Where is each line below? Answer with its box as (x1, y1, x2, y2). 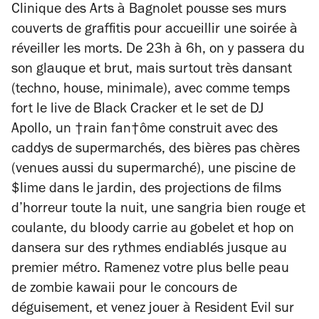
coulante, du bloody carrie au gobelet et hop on (11, 223, 294, 237)
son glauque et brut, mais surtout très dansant (11, 63, 292, 78)
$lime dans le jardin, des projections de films (11, 183, 281, 197)
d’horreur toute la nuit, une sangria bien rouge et (11, 203, 305, 217)
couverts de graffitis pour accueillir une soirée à (11, 23, 298, 38)
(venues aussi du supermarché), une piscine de (11, 163, 296, 177)
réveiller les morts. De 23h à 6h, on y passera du (11, 43, 305, 58)
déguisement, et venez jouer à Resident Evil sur (11, 303, 294, 317)
